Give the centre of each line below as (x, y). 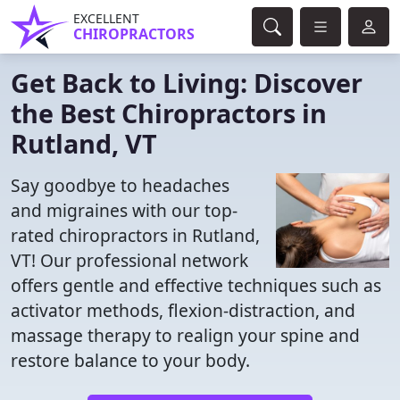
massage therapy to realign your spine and (185, 335)
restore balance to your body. (130, 360)
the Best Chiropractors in (169, 113)
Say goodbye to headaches (120, 185)
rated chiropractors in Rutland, (135, 235)
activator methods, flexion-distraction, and (183, 310)
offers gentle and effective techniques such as (196, 285)
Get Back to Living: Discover (187, 83)
